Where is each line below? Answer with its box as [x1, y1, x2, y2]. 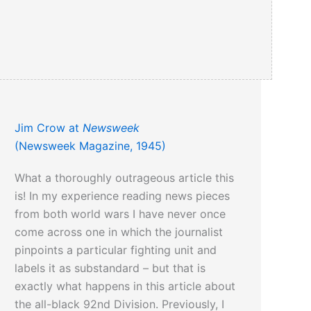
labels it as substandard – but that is [15, 261, 206, 276]
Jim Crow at [15, 121, 83, 135]
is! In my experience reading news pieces [15, 189, 230, 203]
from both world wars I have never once [15, 207, 226, 221]
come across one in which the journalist [15, 225, 224, 239]
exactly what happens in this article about [15, 279, 236, 294]
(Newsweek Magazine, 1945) [15, 139, 167, 153]
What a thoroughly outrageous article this [15, 171, 235, 185]
